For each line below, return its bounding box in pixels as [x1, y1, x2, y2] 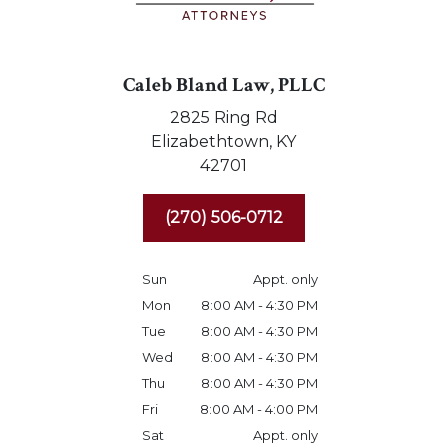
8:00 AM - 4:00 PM [199, 401, 318, 418]
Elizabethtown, [151, 132, 273, 152]
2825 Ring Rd [169, 108, 278, 128]
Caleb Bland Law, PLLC [122, 72, 325, 99]
